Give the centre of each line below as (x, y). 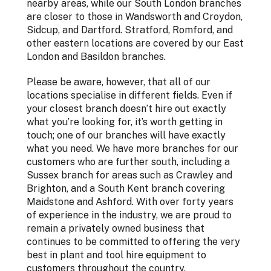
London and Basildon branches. (96, 57)
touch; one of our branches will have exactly (126, 135)
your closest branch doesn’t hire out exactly (126, 109)
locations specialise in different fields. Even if (129, 96)
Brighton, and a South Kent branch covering (126, 189)
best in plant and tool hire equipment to (116, 255)
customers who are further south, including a (128, 162)
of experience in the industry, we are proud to (129, 215)
